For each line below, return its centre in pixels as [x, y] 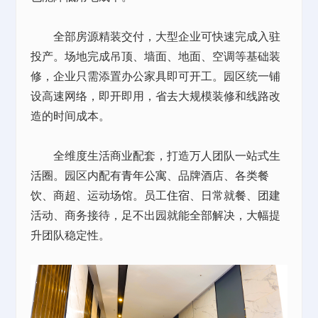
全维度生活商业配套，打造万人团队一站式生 [156, 155]
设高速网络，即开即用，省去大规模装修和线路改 [156, 95]
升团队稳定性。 [71, 235]
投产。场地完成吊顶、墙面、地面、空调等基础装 [156, 56]
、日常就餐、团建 [235, 195]
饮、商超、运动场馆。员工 [99, 195]
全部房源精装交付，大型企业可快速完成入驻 [156, 36]
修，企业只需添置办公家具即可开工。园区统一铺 [156, 76]
